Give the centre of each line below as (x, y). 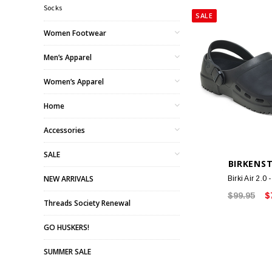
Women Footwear (75, 33)
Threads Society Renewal (87, 203)
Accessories (64, 130)
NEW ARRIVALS (69, 178)
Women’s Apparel (74, 81)
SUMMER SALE (67, 251)
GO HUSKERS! (66, 227)
